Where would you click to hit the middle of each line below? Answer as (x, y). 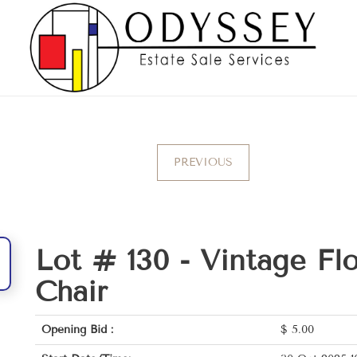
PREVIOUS (204, 162)
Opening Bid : (77, 330)
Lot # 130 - (118, 260)
